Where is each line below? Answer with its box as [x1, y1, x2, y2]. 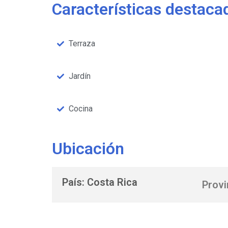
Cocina [68, 104, 93, 114]
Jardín [68, 71, 91, 81]
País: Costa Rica [62, 176, 137, 189]
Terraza [68, 39, 95, 49]
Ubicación [52, 139, 124, 159]
